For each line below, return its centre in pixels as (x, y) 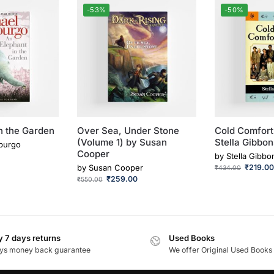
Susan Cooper (116, 167)
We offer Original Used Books (220, 250)
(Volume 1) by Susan (122, 143)
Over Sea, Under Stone (128, 131)
